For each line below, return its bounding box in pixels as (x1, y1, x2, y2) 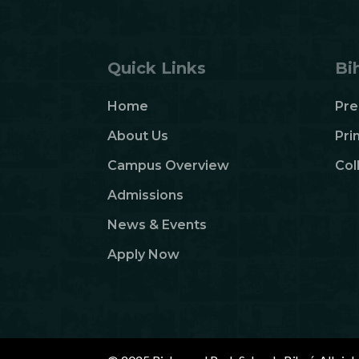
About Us (107, 128, 169, 144)
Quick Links (107, 58, 207, 79)
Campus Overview (107, 158, 230, 174)
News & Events (107, 217, 208, 233)
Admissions (107, 188, 184, 204)
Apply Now (107, 247, 180, 263)
